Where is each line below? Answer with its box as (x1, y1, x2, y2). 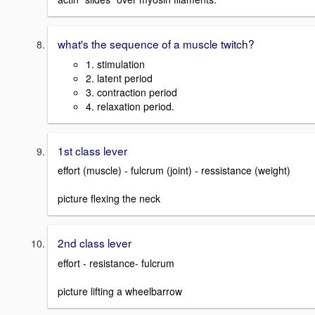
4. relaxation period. (86, 98, 174, 113)
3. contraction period (86, 84, 177, 99)
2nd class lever (58, 235, 131, 251)
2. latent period (86, 70, 153, 85)
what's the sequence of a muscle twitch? (58, 35, 255, 51)
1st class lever (58, 142, 127, 158)
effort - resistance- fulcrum (58, 255, 177, 270)
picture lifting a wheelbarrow (58, 283, 182, 298)
